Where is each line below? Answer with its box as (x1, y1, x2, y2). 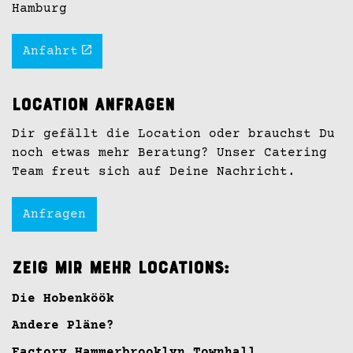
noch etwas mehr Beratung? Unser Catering (12, 145, 327, 160)
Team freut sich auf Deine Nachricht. (12, 164, 295, 179)
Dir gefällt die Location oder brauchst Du (12, 126, 335, 141)
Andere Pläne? (12, 318, 114, 333)
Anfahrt (23, 43, 78, 58)
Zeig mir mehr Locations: (12, 260, 229, 278)
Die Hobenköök (12, 291, 114, 306)
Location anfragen (12, 97, 175, 115)
